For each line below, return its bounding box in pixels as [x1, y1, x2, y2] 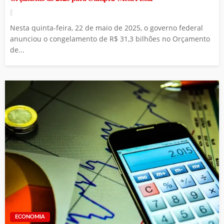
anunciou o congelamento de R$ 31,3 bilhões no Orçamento [10, 34, 210, 44]
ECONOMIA [15, 213, 45, 219]
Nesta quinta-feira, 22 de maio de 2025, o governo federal [10, 23, 203, 33]
